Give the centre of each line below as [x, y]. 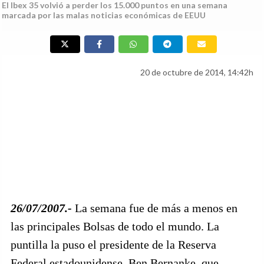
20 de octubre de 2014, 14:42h [197, 72]
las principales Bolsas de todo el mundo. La [115, 226]
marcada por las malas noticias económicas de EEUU [104, 15]
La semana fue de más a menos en [155, 208]
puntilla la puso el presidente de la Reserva [113, 245]
